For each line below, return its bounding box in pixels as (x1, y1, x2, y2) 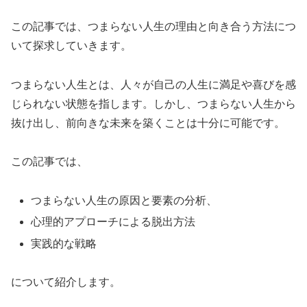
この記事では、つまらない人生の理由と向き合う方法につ (11, 20, 296, 32)
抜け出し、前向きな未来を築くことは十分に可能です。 (11, 116, 285, 129)
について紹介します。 (11, 276, 121, 288)
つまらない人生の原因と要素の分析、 (31, 195, 218, 207)
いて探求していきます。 (11, 39, 132, 51)
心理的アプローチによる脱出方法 (31, 216, 196, 228)
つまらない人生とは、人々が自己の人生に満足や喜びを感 (11, 78, 296, 90)
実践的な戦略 (31, 237, 97, 249)
